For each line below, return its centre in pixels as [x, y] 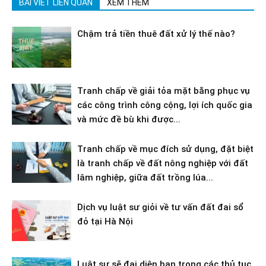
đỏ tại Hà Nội [105, 222]
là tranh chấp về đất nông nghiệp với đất [163, 164]
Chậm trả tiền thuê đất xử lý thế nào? [156, 34]
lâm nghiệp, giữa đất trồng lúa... [145, 178]
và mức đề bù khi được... [129, 120]
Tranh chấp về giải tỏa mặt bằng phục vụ [164, 91]
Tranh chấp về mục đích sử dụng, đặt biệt [165, 149]
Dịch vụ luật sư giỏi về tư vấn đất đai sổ [160, 208]
